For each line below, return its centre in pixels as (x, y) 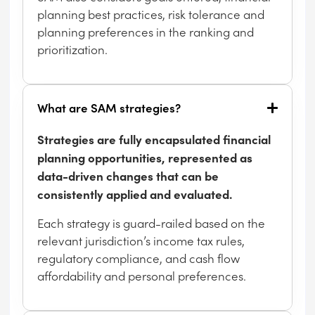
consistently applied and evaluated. (135, 194)
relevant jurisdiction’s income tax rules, (141, 241)
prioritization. (73, 50)
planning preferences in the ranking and (146, 32)
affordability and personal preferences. (142, 276)
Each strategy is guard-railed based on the (152, 223)
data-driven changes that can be (128, 176)
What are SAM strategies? (109, 108)
